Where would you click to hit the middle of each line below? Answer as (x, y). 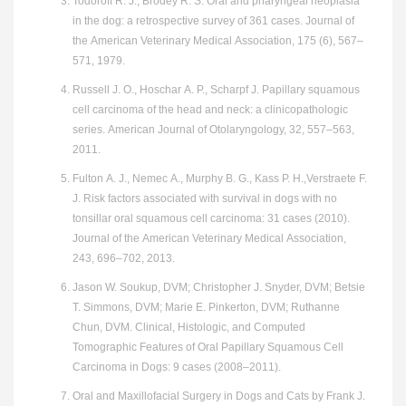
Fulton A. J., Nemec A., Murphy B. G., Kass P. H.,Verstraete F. (220, 179)
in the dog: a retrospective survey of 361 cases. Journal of (213, 21)
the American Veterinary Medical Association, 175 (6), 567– (218, 41)
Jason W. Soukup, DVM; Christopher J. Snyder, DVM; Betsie (219, 288)
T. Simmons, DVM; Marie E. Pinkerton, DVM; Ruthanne (206, 308)
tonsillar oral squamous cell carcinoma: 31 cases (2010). (211, 219)
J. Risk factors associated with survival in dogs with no (205, 199)
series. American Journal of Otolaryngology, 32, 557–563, (213, 130)
